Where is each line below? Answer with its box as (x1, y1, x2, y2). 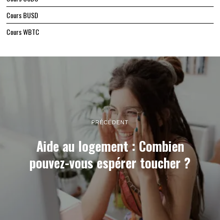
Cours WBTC (6, 27, 40, 37)
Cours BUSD (6, 10, 39, 21)
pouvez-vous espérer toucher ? (29, 153, 191, 172)
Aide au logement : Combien (36, 136, 184, 156)
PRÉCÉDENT (91, 119, 129, 125)
